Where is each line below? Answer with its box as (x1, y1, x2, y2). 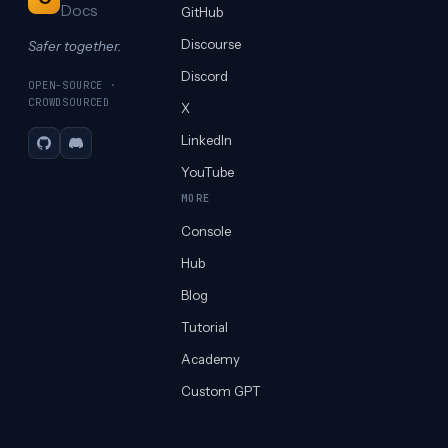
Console (180, 223, 231, 240)
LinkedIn (180, 132, 232, 149)
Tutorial (180, 319, 228, 336)
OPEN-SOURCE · (28, 78, 117, 93)
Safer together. (28, 38, 121, 55)
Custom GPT (180, 383, 261, 400)
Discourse (180, 36, 241, 53)
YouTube (180, 164, 234, 181)
